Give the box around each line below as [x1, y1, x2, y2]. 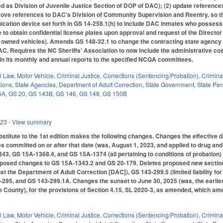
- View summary [7, 117, 52, 126]
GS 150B [103, 89, 127, 98]
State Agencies [15, 80, 56, 89]
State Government [145, 80, 195, 89]
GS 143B [28, 89, 53, 98]
